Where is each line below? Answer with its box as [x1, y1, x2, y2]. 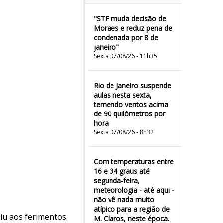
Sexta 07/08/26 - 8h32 [94, 128, 154, 136]
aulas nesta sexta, [94, 90, 152, 100]
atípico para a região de [94, 204, 170, 214]
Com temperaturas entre [94, 157, 174, 166]
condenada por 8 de [94, 33, 158, 42]
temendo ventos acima [94, 100, 168, 109]
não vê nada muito [94, 195, 154, 204]
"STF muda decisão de [94, 14, 166, 23]
